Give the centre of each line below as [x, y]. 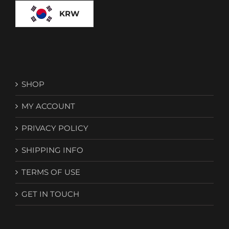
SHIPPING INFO [52, 150]
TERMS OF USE [51, 172]
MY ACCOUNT [48, 106]
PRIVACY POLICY [55, 128]
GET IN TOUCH [50, 194]
